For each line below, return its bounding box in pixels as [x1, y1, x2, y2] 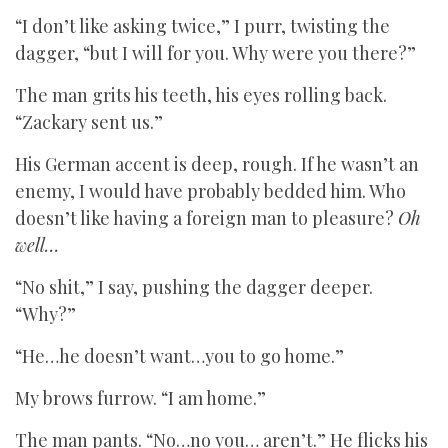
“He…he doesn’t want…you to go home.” [15, 344, 344, 368]
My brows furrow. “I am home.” [15, 386, 266, 410]
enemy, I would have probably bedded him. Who [15, 179, 406, 203]
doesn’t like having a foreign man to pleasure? [15, 206, 398, 230]
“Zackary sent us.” [15, 110, 163, 134]
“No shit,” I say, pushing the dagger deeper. [15, 275, 373, 299]
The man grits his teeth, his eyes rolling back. [15, 83, 387, 107]
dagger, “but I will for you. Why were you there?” [15, 41, 416, 65]
